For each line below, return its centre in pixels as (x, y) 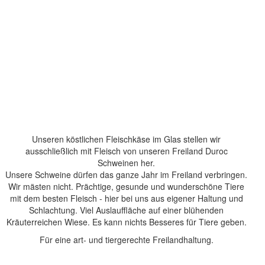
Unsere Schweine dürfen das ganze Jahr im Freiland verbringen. (127, 174)
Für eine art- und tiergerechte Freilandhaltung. (126, 239)
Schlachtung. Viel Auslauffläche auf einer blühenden (127, 210)
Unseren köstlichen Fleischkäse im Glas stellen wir (127, 139)
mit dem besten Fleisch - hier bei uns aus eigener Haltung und (126, 198)
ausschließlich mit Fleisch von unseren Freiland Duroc (126, 151)
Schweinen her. (127, 162)
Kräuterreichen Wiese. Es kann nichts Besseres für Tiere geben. (126, 222)
